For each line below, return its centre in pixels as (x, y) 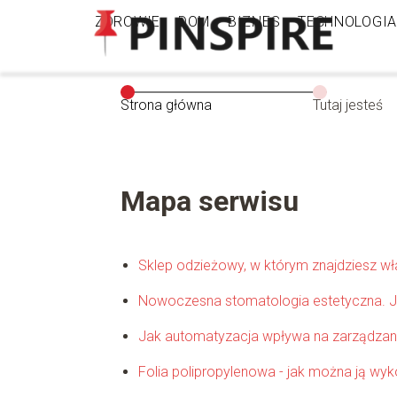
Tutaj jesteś (347, 105)
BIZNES (254, 22)
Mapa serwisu (209, 201)
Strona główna (166, 105)
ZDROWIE (128, 22)
